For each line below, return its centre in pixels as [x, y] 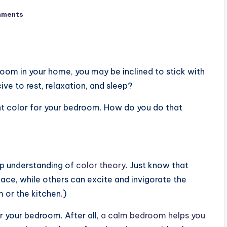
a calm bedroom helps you [153, 215]
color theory [101, 165]
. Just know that [157, 165]
